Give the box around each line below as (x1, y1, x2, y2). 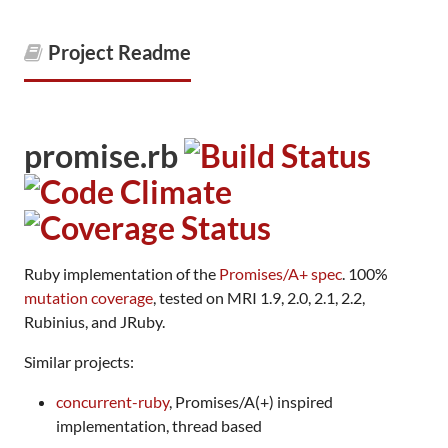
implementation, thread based (56, 416, 262, 435)
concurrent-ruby (56, 392, 169, 411)
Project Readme (48, 40, 191, 64)
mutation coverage (24, 288, 153, 307)
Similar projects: (24, 352, 134, 371)
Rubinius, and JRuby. (24, 312, 165, 331)
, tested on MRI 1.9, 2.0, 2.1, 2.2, (153, 288, 365, 307)
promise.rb (24, 136, 184, 175)
